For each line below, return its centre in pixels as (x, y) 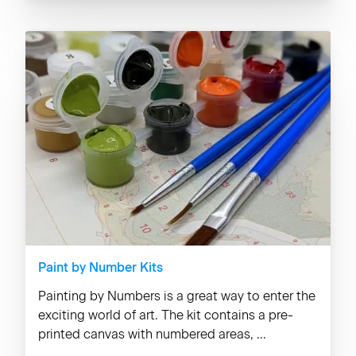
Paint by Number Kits (101, 267)
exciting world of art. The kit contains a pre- (166, 315)
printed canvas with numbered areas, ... (152, 334)
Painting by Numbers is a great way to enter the (177, 296)
